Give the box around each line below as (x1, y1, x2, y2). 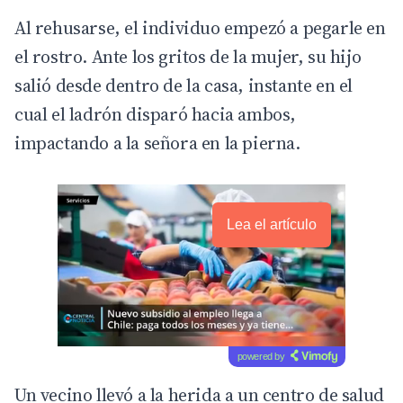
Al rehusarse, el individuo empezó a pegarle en (14, 14, 386, 40)
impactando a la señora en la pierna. (14, 130, 300, 156)
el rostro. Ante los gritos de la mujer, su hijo (14, 43, 362, 69)
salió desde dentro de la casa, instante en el (14, 72, 354, 98)
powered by (237, 350, 285, 362)
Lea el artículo (227, 216, 317, 232)
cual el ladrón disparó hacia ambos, (14, 101, 297, 127)
